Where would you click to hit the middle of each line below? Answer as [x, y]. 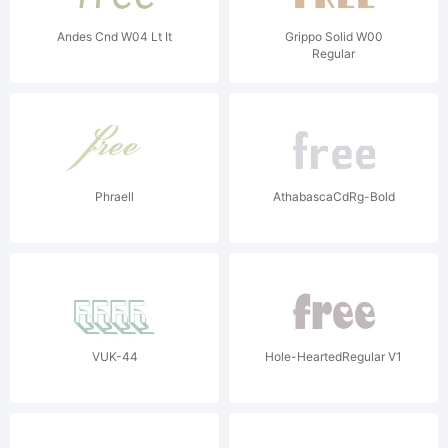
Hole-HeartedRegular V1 [333, 356]
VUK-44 [114, 356]
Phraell [114, 196]
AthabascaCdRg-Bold [333, 196]
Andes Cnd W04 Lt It [114, 36]
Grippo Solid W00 [333, 36]
